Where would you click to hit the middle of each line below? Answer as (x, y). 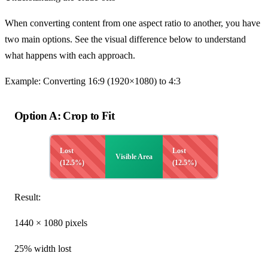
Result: (28, 197)
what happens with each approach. (70, 55)
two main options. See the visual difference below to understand (125, 39)
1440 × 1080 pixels (51, 223)
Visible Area (134, 157)
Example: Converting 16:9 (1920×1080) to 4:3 (93, 81)
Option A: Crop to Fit (65, 116)
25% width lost (43, 249)
